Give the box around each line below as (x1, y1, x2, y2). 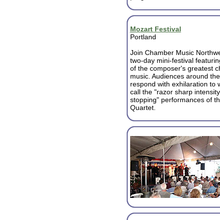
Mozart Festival (130, 25, 181, 33)
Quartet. (130, 104, 156, 111)
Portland (130, 33, 156, 41)
